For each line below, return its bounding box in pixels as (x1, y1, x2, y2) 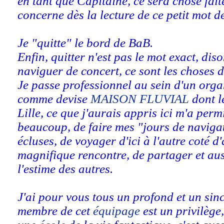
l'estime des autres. (17, 162, 113, 176)
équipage (93, 204, 140, 218)
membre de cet (17, 204, 93, 218)
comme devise (17, 92, 90, 106)
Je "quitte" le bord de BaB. (17, 36, 153, 50)
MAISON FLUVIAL (90, 92, 192, 106)
